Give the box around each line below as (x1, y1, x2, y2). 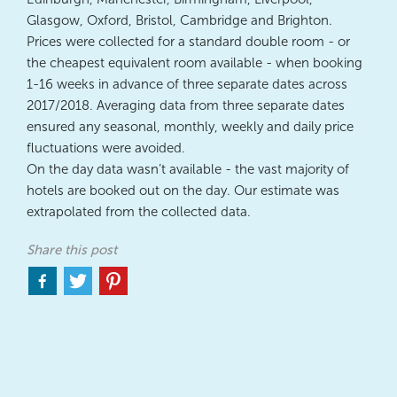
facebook (42, 325, 119, 347)
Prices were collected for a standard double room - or (27, 33, 350, 50)
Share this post (27, 241, 117, 258)
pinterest (113, 325, 185, 347)
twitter (77, 325, 131, 347)
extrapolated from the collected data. (27, 203, 251, 220)
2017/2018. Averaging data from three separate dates (27, 97, 345, 113)
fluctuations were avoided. (27, 139, 185, 156)
